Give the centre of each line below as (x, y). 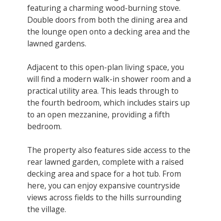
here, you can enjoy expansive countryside (104, 185)
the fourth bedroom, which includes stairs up (109, 102)
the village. (47, 209)
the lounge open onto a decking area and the (109, 31)
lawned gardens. (57, 43)
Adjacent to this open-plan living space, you (106, 67)
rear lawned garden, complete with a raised (105, 162)
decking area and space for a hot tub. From (104, 173)
